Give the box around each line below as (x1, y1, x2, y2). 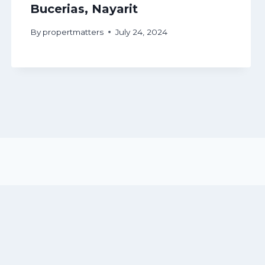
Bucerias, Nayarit (30, 2, 138, 17)
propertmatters (42, 27, 104, 37)
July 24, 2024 (115, 27, 167, 37)
